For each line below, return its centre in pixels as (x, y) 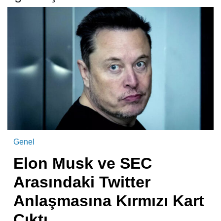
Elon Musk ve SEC (83, 164)
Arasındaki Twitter (82, 182)
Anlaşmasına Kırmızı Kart (109, 201)
